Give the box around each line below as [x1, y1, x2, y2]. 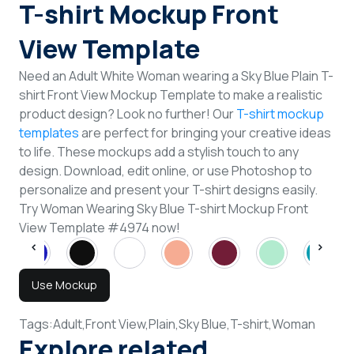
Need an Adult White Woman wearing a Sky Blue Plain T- [19, 66, 333, 85]
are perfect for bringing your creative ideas [79, 123, 331, 141]
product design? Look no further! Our [19, 104, 236, 122]
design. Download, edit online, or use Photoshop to [19, 161, 312, 179]
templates [19, 123, 79, 141]
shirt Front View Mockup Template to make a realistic [19, 85, 322, 104]
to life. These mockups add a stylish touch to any [19, 142, 299, 160]
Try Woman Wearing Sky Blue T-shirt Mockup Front [19, 199, 308, 217]
